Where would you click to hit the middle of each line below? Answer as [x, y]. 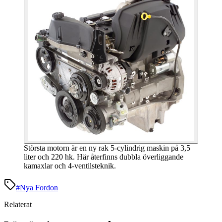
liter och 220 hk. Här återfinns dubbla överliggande [104, 157]
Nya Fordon [39, 188]
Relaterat [18, 205]
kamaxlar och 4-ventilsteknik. [70, 166]
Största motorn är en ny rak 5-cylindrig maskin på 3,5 [107, 148]
